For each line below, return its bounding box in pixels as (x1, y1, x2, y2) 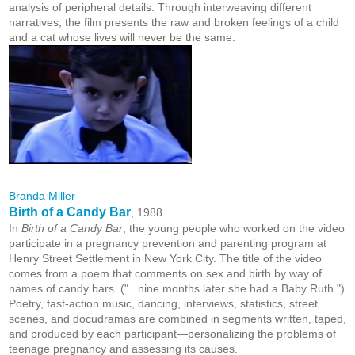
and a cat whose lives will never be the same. (9, 31, 235, 44)
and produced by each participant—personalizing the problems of (9, 327, 336, 341)
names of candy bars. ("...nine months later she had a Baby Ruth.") (9, 282, 345, 296)
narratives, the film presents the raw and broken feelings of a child (9, 16, 339, 29)
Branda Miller (9, 189, 75, 203)
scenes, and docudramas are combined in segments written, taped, (9, 312, 346, 326)
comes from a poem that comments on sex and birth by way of (9, 267, 322, 281)
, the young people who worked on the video (123, 222, 345, 235)
